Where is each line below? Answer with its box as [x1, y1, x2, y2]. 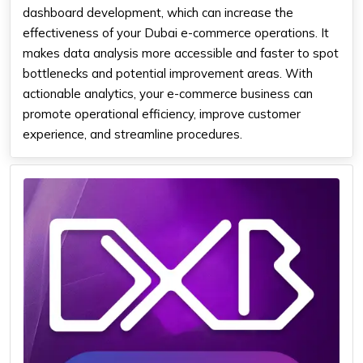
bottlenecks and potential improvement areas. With [23, 65, 313, 81]
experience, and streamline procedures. [23, 126, 242, 142]
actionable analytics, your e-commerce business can [23, 85, 313, 101]
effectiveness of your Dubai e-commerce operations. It [23, 24, 329, 41]
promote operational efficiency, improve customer [23, 105, 301, 122]
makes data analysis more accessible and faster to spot [23, 45, 339, 61]
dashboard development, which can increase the [23, 4, 293, 20]
